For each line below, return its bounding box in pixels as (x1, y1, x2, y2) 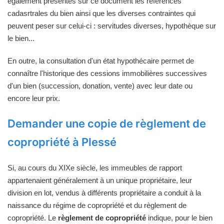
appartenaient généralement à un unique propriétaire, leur (7, 175, 192, 184)
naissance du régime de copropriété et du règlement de (7, 200, 186, 209)
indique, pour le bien (146, 213, 212, 222)
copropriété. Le (7, 213, 58, 222)
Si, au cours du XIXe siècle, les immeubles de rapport (7, 163, 182, 172)
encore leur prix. (7, 93, 60, 102)
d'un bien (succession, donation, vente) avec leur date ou (7, 81, 192, 90)
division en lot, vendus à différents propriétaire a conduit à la (7, 188, 201, 197)
